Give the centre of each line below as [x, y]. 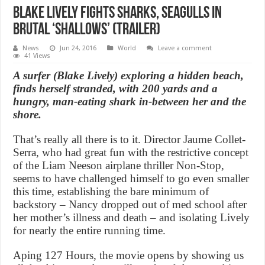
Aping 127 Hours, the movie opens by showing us [129, 256]
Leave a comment [185, 49]
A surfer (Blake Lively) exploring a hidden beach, [129, 76]
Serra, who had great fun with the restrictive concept [131, 153]
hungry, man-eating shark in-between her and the [130, 102]
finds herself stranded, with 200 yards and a [116, 89]
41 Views [38, 56]
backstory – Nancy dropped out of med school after [130, 205]
